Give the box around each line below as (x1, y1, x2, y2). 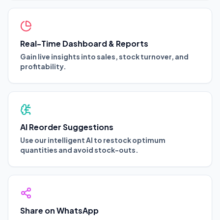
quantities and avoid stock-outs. (20, 145, 138, 154)
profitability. (20, 61, 66, 71)
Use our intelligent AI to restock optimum (20, 135, 165, 144)
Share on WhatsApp (20, 205, 99, 216)
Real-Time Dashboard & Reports (20, 38, 148, 49)
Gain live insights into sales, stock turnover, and (20, 52, 189, 61)
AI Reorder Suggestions (20, 121, 113, 132)
